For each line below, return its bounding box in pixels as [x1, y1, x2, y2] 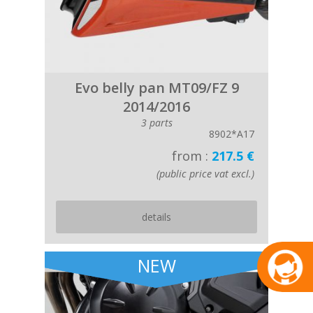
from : [172, 147, 212, 164]
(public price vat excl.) [156, 167, 254, 180]
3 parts [140, 116, 173, 129]
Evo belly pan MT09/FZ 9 [74, 78, 239, 97]
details [142, 210, 171, 224]
